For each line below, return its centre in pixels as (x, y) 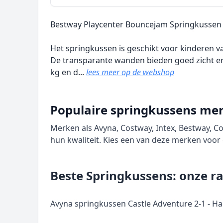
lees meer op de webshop (130, 72)
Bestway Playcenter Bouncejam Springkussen (136, 24)
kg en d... (68, 72)
